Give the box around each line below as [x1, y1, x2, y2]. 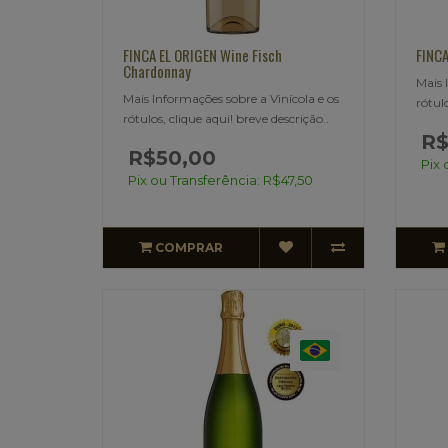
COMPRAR [155, 239, 224, 255]
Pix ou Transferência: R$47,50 [128, 171, 313, 188]
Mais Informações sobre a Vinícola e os [123, 90, 339, 106]
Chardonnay [123, 59, 191, 82]
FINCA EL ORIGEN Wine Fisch [123, 43, 282, 66]
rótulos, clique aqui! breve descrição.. [123, 110, 329, 126]
